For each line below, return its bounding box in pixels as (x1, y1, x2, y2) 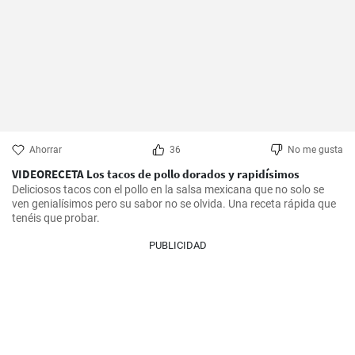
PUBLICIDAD (148, 239, 207, 251)
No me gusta (288, 144, 343, 155)
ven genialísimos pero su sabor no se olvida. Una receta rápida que (12, 197, 336, 210)
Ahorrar (29, 144, 62, 155)
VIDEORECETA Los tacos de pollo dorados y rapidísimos (12, 166, 300, 181)
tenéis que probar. (12, 212, 100, 224)
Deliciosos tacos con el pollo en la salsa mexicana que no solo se (12, 183, 324, 196)
